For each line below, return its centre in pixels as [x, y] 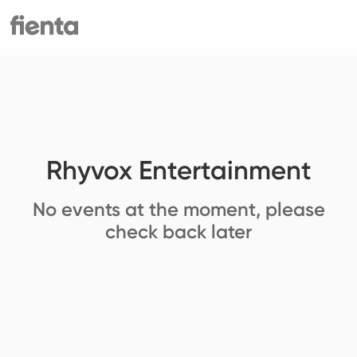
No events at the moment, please [178, 210]
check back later [178, 232]
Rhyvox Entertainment [178, 171]
